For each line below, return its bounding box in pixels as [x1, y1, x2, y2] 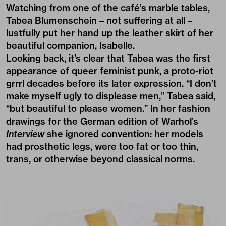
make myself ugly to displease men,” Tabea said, [6, 90, 215, 102]
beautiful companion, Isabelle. [6, 39, 135, 51]
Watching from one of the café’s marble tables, [6, 2, 210, 14]
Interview [6, 128, 44, 140]
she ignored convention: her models [44, 128, 203, 140]
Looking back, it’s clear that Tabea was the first [6, 52, 210, 64]
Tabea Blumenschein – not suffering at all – [6, 14, 192, 26]
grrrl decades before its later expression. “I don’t [6, 77, 217, 89]
